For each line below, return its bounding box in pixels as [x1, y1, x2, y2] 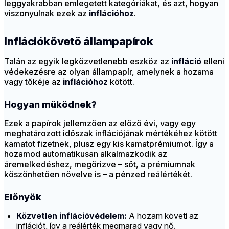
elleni [201, 56, 224, 67]
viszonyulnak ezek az [4, 8, 89, 19]
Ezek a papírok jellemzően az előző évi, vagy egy [4, 118, 196, 129]
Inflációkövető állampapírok [4, 35, 153, 49]
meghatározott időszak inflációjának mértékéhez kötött [4, 128, 217, 139]
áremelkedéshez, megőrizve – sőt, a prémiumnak [4, 159, 195, 170]
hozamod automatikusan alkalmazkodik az [4, 149, 167, 159]
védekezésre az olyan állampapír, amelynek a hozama [4, 66, 214, 77]
